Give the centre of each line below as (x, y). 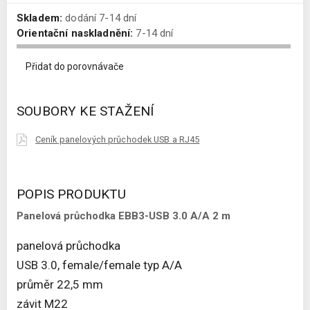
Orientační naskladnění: (75, 34)
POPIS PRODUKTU (72, 194)
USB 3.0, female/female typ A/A (99, 265)
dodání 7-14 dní (100, 18)
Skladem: (40, 18)
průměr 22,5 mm (60, 285)
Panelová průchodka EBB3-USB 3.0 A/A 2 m (124, 216)
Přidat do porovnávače (75, 67)
